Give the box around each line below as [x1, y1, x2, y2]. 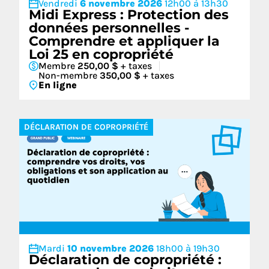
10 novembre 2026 [67, 243, 156, 254]
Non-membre [38, 70, 100, 81]
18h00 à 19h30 [156, 243, 220, 254]
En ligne [38, 79, 77, 91]
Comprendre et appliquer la [29, 33, 220, 49]
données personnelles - [29, 20, 189, 36]
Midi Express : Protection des [29, 7, 229, 23]
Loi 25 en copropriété [29, 46, 174, 62]
